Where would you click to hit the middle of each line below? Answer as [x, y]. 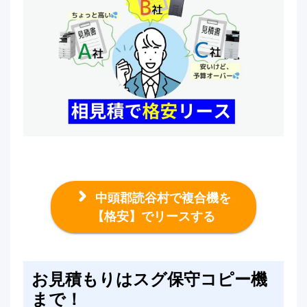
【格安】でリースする [153, 216]
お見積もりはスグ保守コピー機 [149, 279]
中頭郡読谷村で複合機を [161, 198]
